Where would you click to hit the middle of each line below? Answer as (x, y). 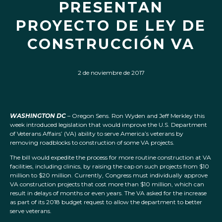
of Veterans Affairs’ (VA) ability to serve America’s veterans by (97, 134)
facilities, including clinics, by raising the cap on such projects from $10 (110, 166)
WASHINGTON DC (38, 116)
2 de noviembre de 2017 (111, 73)
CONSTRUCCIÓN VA (111, 44)
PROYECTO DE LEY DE (111, 26)
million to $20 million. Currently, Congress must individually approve (109, 175)
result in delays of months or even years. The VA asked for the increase (108, 193)
